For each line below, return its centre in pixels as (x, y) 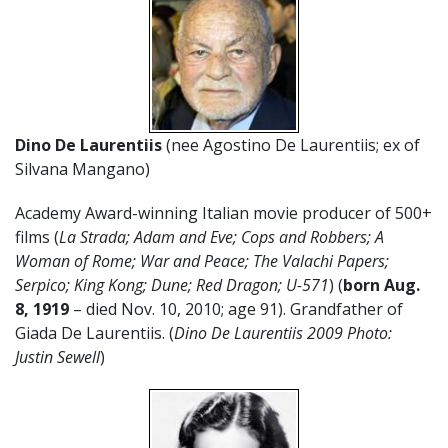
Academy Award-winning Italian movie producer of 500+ (223, 212)
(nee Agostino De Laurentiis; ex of (293, 144)
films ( (37, 236)
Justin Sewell (57, 356)
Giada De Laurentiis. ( (94, 332)
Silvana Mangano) (82, 168)
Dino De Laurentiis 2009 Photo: (283, 332)
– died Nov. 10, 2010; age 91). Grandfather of (236, 308)
